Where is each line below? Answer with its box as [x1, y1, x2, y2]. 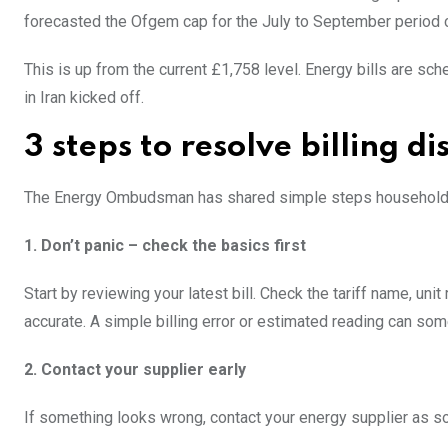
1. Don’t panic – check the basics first [24, 236, 306, 256]
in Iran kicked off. [24, 88, 144, 108]
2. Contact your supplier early [24, 360, 246, 380]
